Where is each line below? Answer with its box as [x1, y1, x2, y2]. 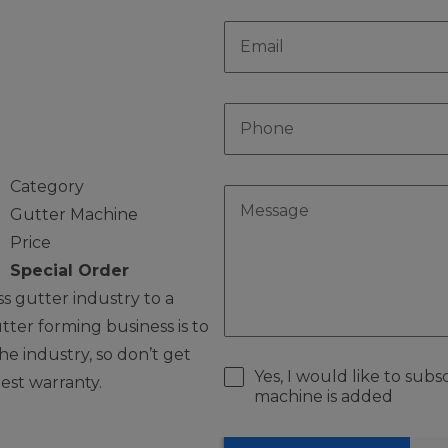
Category [9, 177, 84, 196]
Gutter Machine [9, 205, 138, 224]
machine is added [254, 387, 393, 406]
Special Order [9, 261, 129, 280]
